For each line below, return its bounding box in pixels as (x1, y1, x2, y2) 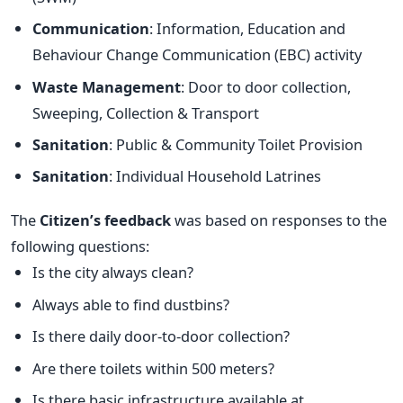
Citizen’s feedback (40, 210, 171, 231)
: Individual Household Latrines (109, 166, 321, 187)
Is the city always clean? (32, 262, 193, 283)
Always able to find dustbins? (32, 293, 229, 315)
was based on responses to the (171, 210, 387, 231)
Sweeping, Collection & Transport (32, 102, 259, 123)
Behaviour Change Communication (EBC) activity (32, 44, 362, 66)
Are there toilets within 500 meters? (32, 357, 274, 379)
